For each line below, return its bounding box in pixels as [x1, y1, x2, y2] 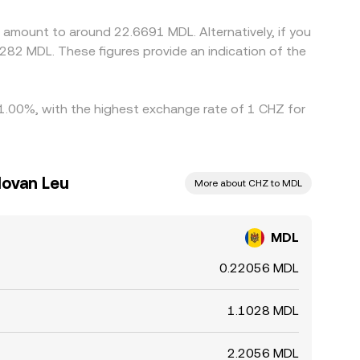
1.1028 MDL [227, 303, 299, 318]
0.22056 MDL [219, 260, 299, 276]
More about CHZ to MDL [194, 178, 302, 189]
